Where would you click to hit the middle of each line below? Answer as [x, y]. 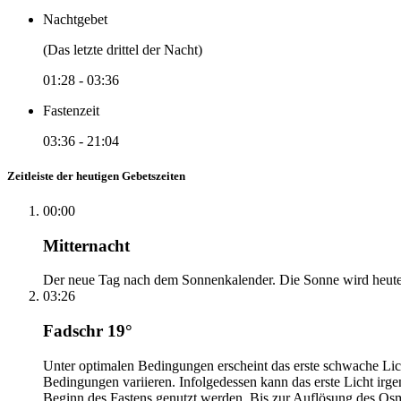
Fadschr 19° [88, 331]
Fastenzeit [71, 110]
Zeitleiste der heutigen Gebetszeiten [96, 175]
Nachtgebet [75, 19]
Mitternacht [86, 245]
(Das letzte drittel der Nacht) [123, 49]
